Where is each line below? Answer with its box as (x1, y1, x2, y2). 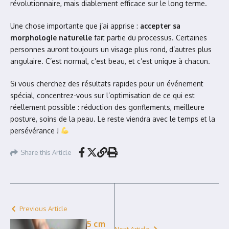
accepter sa (140, 21, 180, 30)
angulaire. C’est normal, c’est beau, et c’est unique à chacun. (10, 57, 210, 65)
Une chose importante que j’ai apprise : (10, 21, 140, 30)
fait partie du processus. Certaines (92, 33, 207, 42)
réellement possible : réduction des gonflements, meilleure (10, 103, 204, 111)
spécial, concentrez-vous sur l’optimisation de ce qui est (10, 91, 195, 100)
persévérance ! (10, 126, 61, 135)
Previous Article (19, 204, 67, 213)
